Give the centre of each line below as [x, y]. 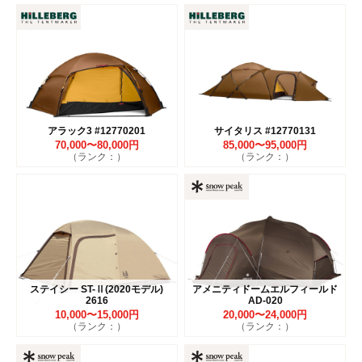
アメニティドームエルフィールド [265, 290]
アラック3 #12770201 [97, 131]
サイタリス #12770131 [265, 131]
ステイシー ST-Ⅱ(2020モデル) [97, 290]
